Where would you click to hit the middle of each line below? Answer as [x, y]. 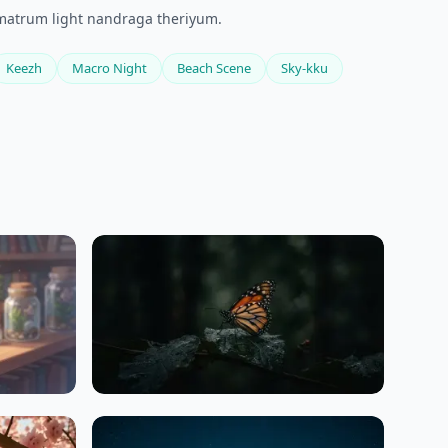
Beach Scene [214, 68]
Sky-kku [304, 68]
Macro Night [109, 68]
